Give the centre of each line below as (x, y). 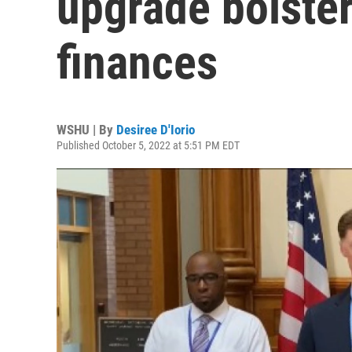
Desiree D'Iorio (156, 130)
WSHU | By (86, 130)
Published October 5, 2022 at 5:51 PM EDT (148, 145)
